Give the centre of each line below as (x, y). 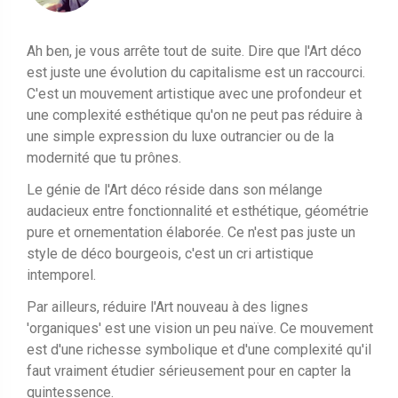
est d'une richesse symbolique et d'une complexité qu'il (199, 349)
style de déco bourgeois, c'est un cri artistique (170, 253)
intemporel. (61, 275)
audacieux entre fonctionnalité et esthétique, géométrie (198, 211)
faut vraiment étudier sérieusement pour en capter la (189, 370)
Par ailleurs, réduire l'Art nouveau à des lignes (167, 306)
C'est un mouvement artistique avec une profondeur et (194, 93)
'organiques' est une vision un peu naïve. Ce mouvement (200, 328)
